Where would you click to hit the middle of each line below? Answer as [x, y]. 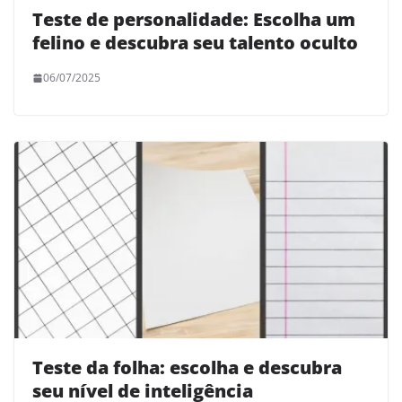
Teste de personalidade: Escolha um [194, 20]
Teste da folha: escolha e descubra [187, 367]
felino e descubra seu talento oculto [195, 43]
